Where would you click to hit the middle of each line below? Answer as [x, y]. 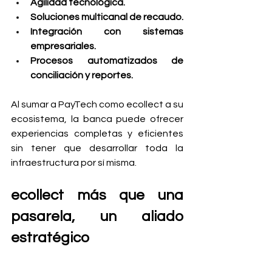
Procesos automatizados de [107, 61]
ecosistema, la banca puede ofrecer [97, 119]
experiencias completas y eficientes [97, 134]
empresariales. [63, 46]
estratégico [50, 238]
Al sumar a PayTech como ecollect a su [97, 104]
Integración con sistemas [107, 32]
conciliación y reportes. [82, 75]
